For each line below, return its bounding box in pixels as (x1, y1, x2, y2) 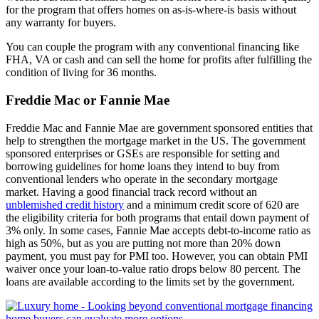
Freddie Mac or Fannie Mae (6, 93, 169, 108)
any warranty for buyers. (6, 16, 116, 29)
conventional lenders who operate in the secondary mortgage (6, 172, 278, 185)
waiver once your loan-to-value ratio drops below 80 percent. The (6, 262, 300, 275)
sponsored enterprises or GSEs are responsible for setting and (6, 147, 280, 159)
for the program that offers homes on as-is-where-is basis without (6, 4, 296, 16)
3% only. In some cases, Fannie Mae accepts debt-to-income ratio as (6, 224, 310, 236)
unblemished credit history (6, 198, 124, 211)
